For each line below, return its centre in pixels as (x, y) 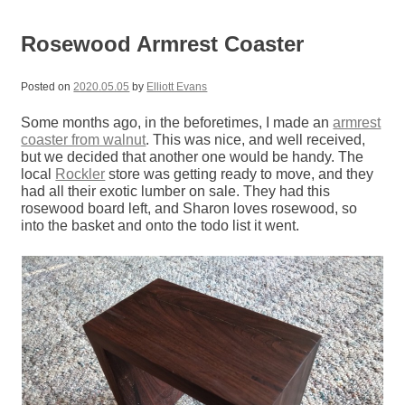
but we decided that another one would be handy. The (193, 157)
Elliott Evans (177, 87)
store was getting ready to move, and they (240, 174)
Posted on (47, 87)
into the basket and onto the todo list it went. (160, 226)
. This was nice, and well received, (256, 140)
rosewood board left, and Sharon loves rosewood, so (189, 209)
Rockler (80, 174)
